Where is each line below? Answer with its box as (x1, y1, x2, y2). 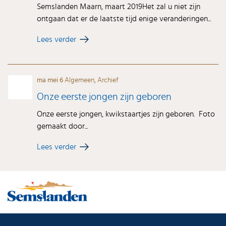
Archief (97, 76, 119, 84)
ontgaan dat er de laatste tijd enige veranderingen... (37, 14, 211, 23)
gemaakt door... (37, 122, 88, 130)
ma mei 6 (37, 76, 65, 84)
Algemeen (65, 76, 95, 84)
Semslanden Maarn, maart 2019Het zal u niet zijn (37, 2, 201, 11)
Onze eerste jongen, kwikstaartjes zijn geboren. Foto (37, 109, 215, 118)
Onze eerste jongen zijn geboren (37, 91, 172, 102)
